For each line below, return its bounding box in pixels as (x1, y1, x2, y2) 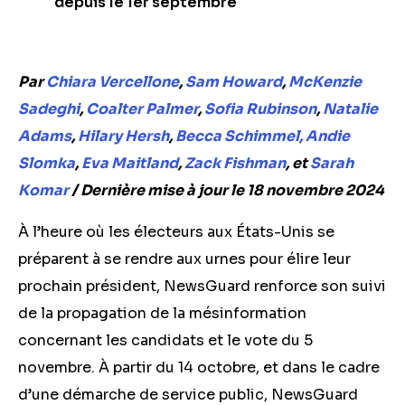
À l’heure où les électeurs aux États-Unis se (18, 222, 334, 241)
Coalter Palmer (86, 99, 198, 118)
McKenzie (288, 72, 362, 91)
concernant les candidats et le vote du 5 (18, 331, 313, 350)
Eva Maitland (81, 154, 178, 173)
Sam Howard (185, 72, 282, 91)
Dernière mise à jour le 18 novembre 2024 (80, 181, 384, 200)
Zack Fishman (184, 154, 286, 173)
